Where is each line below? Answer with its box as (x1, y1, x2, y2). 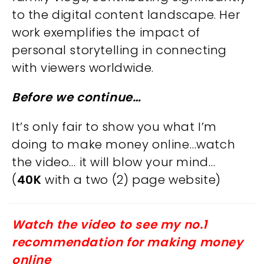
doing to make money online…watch (12, 136, 236, 153)
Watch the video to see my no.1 (12, 216, 208, 233)
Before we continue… (12, 89, 141, 105)
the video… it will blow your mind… (12, 154, 216, 170)
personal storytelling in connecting (12, 42, 227, 58)
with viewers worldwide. (12, 60, 154, 76)
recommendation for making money (12, 234, 243, 250)
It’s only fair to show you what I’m (12, 118, 217, 135)
